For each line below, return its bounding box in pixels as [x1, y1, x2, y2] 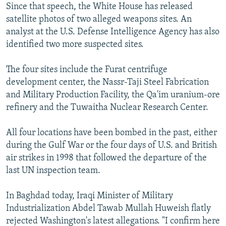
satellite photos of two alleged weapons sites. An [6, 14, 192, 24]
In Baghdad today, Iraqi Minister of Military [6, 191, 173, 201]
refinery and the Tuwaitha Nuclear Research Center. [6, 102, 208, 112]
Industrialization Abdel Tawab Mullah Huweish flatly [6, 203, 211, 213]
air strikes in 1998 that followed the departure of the [6, 153, 207, 163]
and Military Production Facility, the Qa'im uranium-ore [6, 90, 220, 100]
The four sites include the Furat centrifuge [6, 65, 167, 75]
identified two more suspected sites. [6, 39, 144, 49]
